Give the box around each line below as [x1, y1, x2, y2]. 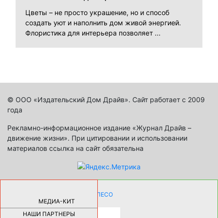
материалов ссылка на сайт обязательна [7, 144, 144, 152]
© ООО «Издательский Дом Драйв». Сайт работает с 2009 [7, 95, 205, 104]
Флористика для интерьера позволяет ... [25, 28, 161, 37]
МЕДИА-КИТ [38, 198, 75, 205]
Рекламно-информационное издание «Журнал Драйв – [7, 123, 191, 132]
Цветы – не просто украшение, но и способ [25, 8, 169, 17]
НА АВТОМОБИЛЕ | [10, 197, 67, 204]
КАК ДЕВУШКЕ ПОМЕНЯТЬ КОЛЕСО [10, 191, 113, 199]
